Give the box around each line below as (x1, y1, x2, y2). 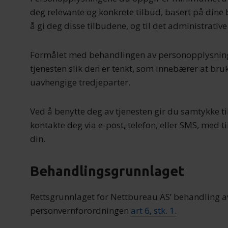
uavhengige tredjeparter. (30, 76, 131, 89)
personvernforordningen (30, 205, 131, 217)
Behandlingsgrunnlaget (30, 163, 185, 179)
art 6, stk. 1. (131, 205, 177, 217)
